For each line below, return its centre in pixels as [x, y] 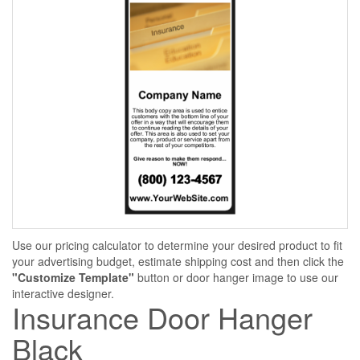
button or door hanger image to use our [236, 277]
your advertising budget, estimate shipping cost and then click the [178, 261]
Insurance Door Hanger [162, 317]
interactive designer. [63, 293]
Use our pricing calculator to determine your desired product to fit [177, 245]
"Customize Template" [73, 277]
